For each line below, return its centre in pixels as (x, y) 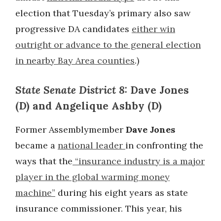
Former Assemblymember (71, 129)
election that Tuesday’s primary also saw (103, 13)
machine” (35, 193)
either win (153, 29)
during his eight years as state (122, 193)
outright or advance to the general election (108, 45)
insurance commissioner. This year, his (99, 208)
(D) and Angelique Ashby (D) (89, 106)
